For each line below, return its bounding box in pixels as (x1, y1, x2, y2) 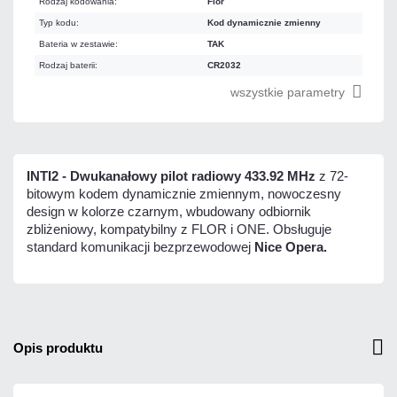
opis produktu (24, 339, 103, 355)
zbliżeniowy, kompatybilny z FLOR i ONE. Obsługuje (27, 221, 331, 237)
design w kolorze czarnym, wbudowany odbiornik (27, 203, 311, 219)
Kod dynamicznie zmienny (207, 17, 321, 27)
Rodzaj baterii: (39, 59, 97, 70)
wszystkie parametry (230, 84, 345, 99)
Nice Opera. (254, 238, 327, 254)
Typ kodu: (39, 17, 79, 27)
